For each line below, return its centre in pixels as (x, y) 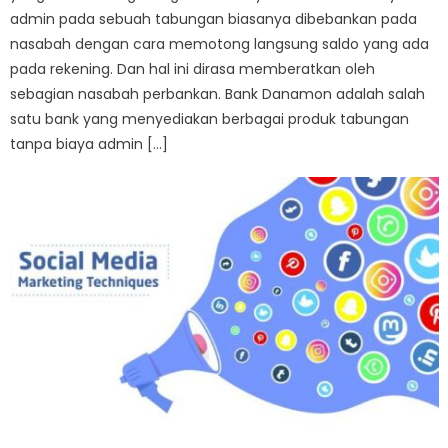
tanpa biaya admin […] (89, 143)
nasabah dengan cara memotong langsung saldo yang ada (220, 43)
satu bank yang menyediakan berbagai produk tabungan (210, 118)
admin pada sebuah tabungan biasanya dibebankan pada (214, 18)
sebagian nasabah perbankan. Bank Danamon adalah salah (218, 93)
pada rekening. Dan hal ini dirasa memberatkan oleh (193, 68)
